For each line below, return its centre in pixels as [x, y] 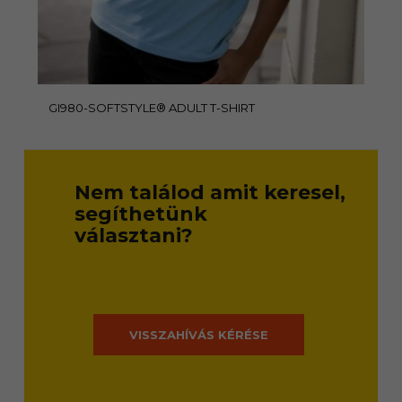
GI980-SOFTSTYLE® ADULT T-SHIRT [152, 108]
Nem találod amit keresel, [210, 192]
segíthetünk [141, 214]
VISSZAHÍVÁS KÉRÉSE [198, 335]
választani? [134, 236]
